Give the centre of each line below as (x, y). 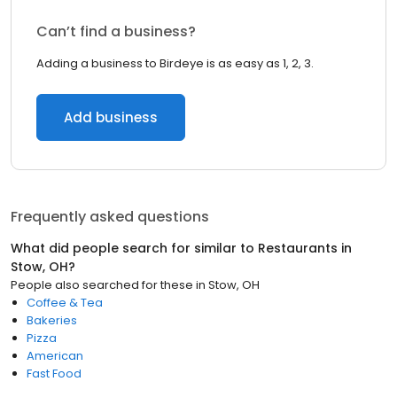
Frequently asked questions (110, 217)
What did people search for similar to (134, 248)
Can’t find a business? (116, 31)
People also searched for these (102, 285)
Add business (111, 117)
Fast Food (54, 374)
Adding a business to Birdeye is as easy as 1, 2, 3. (175, 63)
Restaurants (298, 248)
